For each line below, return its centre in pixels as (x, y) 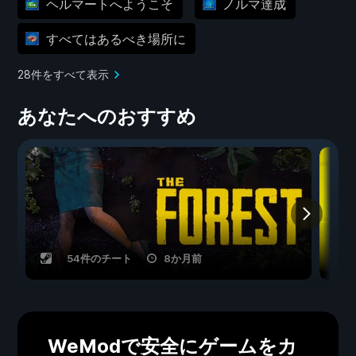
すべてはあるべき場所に (116, 39)
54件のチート (99, 259)
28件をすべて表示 (63, 75)
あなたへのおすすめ (107, 117)
